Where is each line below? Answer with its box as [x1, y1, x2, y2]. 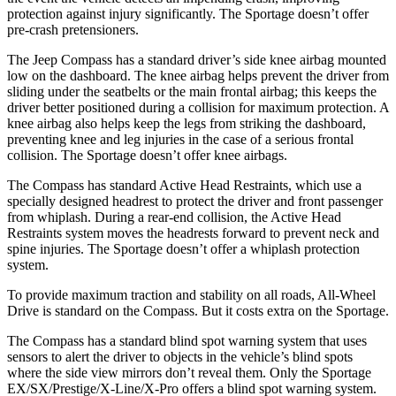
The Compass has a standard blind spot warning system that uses [7, 332, 367, 348]
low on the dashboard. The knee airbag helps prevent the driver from [7, 67, 389, 83]
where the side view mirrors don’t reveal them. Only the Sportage [7, 364, 371, 380]
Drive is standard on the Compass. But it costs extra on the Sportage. [7, 302, 389, 318]
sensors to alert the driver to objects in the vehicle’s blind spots [7, 348, 353, 364]
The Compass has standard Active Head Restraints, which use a [7, 177, 362, 193]
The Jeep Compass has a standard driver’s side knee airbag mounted [7, 51, 386, 67]
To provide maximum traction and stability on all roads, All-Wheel [7, 286, 376, 302]
